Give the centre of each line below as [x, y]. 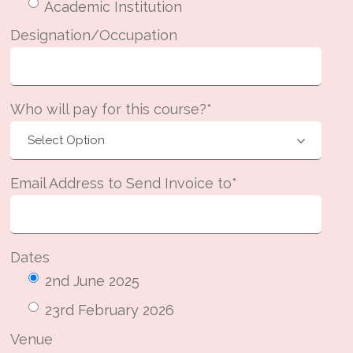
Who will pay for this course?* [111, 110]
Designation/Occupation [94, 35]
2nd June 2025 [93, 281]
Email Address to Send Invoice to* [124, 184]
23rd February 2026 [110, 310]
